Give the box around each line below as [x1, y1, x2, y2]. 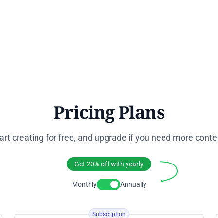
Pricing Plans [54, 100, 164, 124]
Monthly [72, 180, 97, 188]
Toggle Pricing [96, 184, 145, 194]
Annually [120, 180, 146, 188]
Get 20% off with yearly [74, 160, 144, 168]
